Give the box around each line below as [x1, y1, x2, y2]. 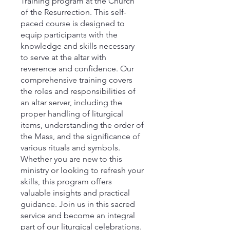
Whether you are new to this [21, 154, 122, 164]
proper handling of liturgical [21, 109, 123, 119]
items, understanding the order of [21, 120, 144, 130]
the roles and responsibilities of [21, 86, 136, 96]
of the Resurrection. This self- [21, 7, 126, 17]
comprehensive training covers [21, 75, 132, 85]
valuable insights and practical [21, 188, 130, 198]
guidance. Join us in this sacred [21, 199, 135, 209]
